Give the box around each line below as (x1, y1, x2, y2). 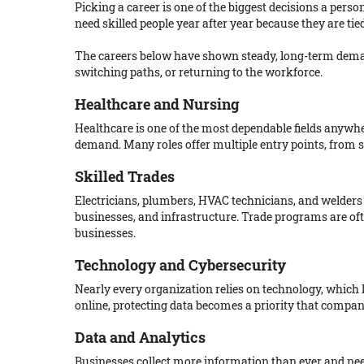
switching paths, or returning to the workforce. (75, 64, 323, 80)
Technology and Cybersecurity (75, 255, 286, 275)
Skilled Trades (75, 167, 175, 186)
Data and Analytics (75, 327, 206, 347)
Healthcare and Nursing (75, 94, 240, 114)
